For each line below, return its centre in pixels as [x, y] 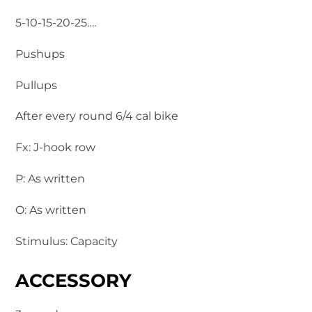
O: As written [51, 210]
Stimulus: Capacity [67, 241]
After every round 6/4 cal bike [97, 116]
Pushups [40, 54]
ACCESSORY [74, 281]
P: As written [50, 178]
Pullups [37, 85]
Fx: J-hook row [56, 148]
